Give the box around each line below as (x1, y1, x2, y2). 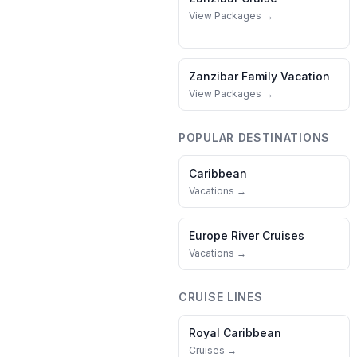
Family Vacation (241, 69, 330, 83)
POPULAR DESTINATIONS (178, 131, 330, 144)
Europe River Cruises (189, 229, 304, 242)
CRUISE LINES (178, 290, 263, 304)
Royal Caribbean (189, 326, 281, 339)
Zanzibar (189, 69, 238, 83)
